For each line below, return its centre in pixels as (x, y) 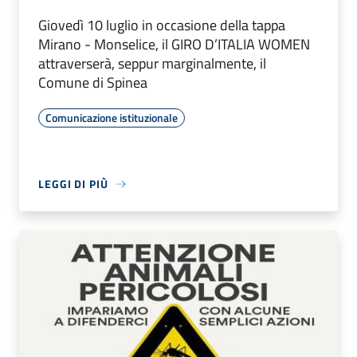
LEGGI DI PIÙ (73, 184)
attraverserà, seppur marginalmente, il (152, 64)
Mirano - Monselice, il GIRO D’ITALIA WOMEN (174, 45)
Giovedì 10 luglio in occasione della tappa (162, 25)
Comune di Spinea (93, 83)
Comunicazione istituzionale (112, 118)
